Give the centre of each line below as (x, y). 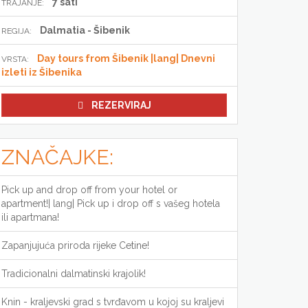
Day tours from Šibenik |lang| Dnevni (126, 58)
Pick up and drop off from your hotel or (89, 190)
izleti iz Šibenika (42, 72)
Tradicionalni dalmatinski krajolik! (74, 274)
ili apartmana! (30, 217)
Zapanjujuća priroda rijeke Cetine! (75, 245)
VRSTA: (15, 59)
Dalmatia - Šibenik (85, 30)
